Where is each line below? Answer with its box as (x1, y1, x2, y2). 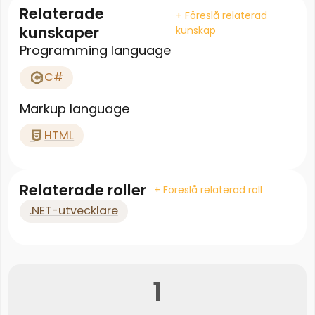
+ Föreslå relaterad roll (153, 183, 262, 198)
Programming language (19, 41, 171, 60)
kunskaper (19, 22, 99, 44)
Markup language (19, 99, 129, 117)
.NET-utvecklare (29, 202, 118, 219)
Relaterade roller (19, 179, 146, 202)
